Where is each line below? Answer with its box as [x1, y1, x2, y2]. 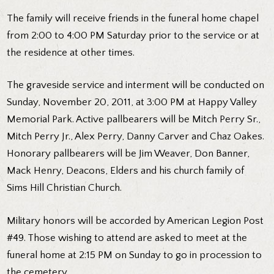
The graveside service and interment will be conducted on [7, 80, 265, 91]
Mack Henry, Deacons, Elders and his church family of [7, 165, 245, 177]
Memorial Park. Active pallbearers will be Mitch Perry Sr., [7, 114, 261, 125]
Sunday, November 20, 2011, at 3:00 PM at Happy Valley [7, 97, 257, 108]
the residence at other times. [7, 46, 135, 58]
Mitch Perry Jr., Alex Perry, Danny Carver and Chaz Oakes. [7, 131, 265, 143]
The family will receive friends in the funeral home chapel [7, 12, 259, 24]
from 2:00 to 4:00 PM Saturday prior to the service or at [7, 29, 260, 41]
